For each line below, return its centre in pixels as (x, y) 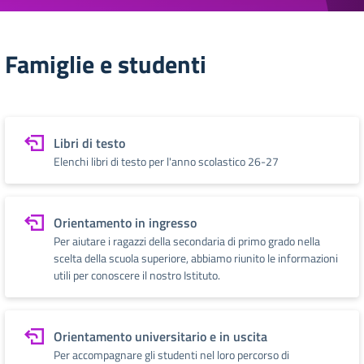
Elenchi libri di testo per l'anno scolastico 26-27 (166, 161)
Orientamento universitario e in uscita (160, 336)
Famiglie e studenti (106, 64)
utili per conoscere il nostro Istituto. (137, 275)
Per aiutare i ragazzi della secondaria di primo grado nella (187, 241)
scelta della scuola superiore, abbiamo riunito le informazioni (196, 258)
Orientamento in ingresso (125, 223)
